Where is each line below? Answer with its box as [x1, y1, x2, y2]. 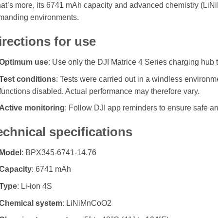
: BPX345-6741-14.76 [21, 148, 97, 157]
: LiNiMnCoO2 [62, 199, 112, 207]
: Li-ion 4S [17, 182, 53, 191]
